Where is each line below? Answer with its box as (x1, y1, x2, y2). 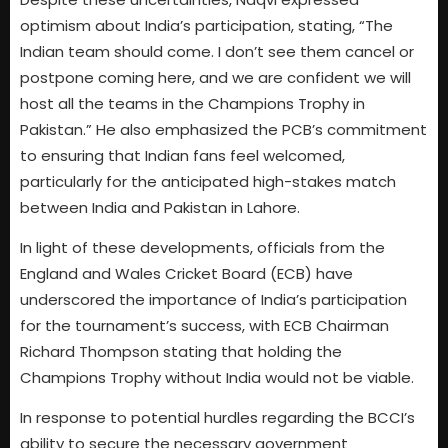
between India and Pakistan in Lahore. (20, 196, 300, 218)
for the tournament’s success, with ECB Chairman (20, 314, 389, 336)
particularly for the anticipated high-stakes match (20, 170, 396, 192)
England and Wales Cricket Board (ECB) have (20, 262, 353, 284)
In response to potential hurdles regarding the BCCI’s (20, 407, 415, 429)
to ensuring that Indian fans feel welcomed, (20, 144, 345, 166)
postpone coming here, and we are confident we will (20, 66, 411, 88)
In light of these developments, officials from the (20, 236, 385, 258)
